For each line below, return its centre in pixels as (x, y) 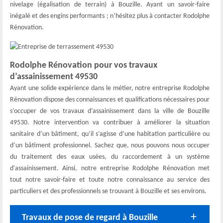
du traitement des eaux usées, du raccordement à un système (110, 157)
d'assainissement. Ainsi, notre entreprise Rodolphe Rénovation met (110, 168)
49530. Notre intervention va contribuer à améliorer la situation (110, 122)
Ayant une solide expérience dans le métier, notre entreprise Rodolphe (110, 88)
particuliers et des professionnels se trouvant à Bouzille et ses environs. (108, 191)
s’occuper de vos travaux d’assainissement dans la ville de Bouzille (110, 111)
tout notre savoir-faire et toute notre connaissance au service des (110, 180)
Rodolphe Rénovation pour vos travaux (84, 65)
